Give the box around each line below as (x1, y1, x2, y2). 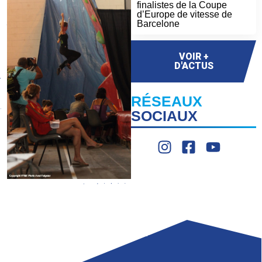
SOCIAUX (131, 108, 198, 124)
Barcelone (137, 19, 180, 29)
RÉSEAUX (131, 93, 202, 109)
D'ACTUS (174, 60, 213, 71)
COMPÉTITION (91, 229, 148, 238)
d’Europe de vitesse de (137, 9, 232, 19)
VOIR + (178, 51, 209, 62)
